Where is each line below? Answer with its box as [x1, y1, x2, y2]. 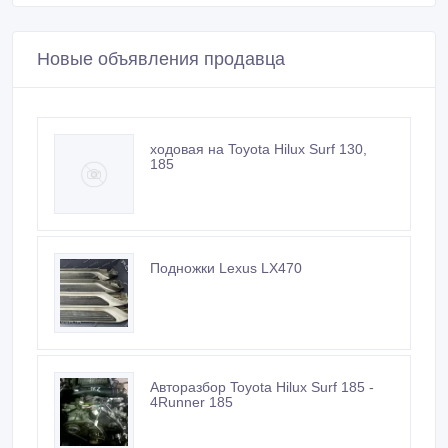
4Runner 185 [150, 393, 233, 410]
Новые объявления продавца [37, 48, 285, 69]
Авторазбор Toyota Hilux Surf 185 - [150, 378, 374, 395]
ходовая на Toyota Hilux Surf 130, [150, 140, 367, 157]
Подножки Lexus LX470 [150, 259, 302, 276]
